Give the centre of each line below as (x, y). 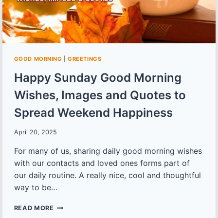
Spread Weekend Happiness (93, 112)
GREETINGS (85, 59)
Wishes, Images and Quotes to (100, 95)
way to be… (36, 188)
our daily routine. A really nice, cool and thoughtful (107, 175)
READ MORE (34, 208)
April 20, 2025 (35, 132)
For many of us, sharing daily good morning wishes (108, 151)
